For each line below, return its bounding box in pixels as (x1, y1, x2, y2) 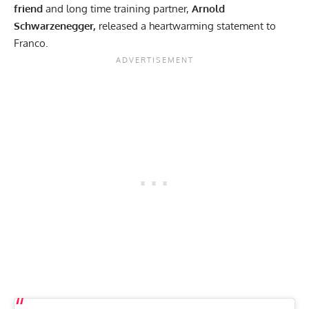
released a (96, 19, 146, 32)
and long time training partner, (43, 1, 192, 15)
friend (14, 1, 43, 15)
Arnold (192, 1, 225, 15)
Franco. (14, 36, 48, 50)
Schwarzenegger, (14, 19, 96, 32)
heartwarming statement (146, 19, 263, 32)
